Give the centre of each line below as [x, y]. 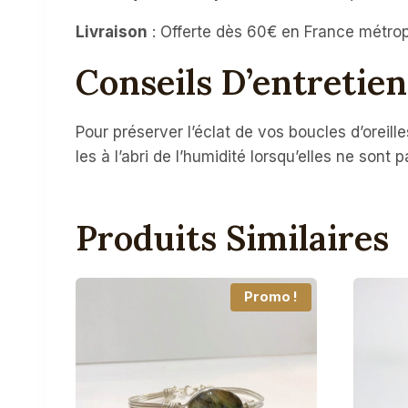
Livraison [112, 31]
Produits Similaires [232, 237]
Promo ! [270, 296]
